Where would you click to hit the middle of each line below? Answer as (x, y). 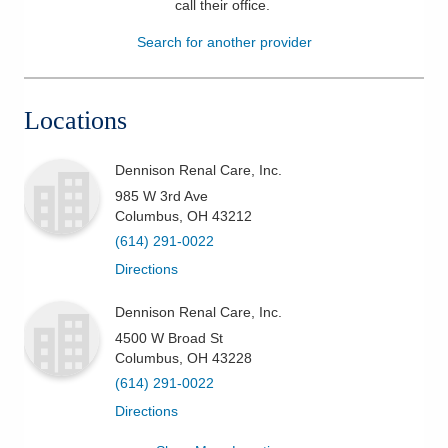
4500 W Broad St (169, 337)
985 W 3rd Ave (161, 195)
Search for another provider (224, 41)
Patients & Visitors (104, 29)
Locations (75, 120)
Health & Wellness (104, 78)
